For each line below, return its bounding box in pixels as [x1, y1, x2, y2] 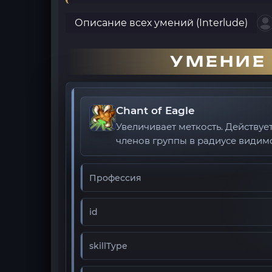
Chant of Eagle [116, 104, 195, 117]
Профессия [89, 172, 141, 183]
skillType [89, 241, 127, 251]
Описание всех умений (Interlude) [75, 17, 248, 29]
